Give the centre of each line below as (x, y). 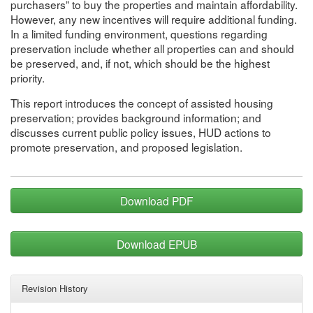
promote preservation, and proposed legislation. (126, 147)
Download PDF (156, 201)
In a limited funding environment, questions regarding (139, 33)
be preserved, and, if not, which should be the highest (140, 63)
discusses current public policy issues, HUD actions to (141, 132)
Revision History (55, 288)
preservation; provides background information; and (136, 117)
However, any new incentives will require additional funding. (154, 19)
